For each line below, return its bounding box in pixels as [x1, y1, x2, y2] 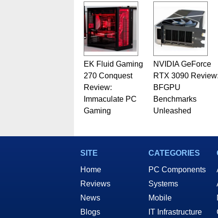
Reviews [80, 179, 110, 188]
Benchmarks [153, 94, 197, 103]
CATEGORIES [148, 148, 200, 157]
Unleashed [153, 106, 191, 115]
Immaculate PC [83, 94, 137, 103]
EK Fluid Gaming [83, 59, 143, 68]
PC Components [148, 165, 206, 174]
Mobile [148, 193, 172, 202]
